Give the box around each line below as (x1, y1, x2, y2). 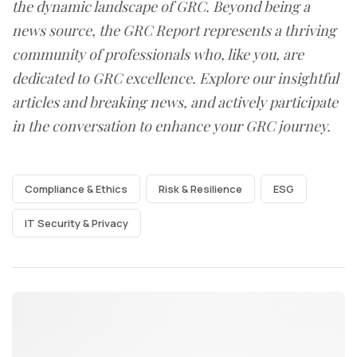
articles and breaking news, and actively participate (12, 92, 338, 112)
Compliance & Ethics (25, 181, 127, 196)
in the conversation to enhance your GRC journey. (12, 116, 331, 135)
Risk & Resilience (159, 181, 242, 196)
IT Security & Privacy (25, 215, 128, 230)
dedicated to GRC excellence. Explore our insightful (12, 68, 339, 88)
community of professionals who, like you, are (12, 44, 304, 64)
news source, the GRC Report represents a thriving (12, 20, 336, 40)
